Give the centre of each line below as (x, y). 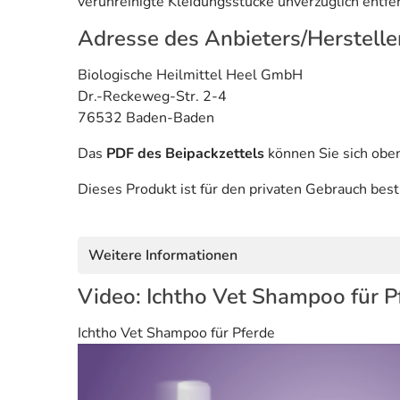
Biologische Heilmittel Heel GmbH (190, 75)
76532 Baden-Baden (146, 117)
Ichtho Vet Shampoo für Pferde (176, 333)
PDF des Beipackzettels (185, 153)
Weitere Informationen (163, 255)
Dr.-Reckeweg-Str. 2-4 (152, 96)
